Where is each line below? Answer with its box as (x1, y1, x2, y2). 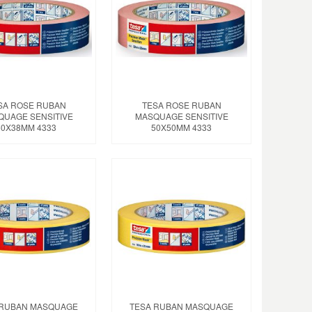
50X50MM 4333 (151, 121, 212, 134)
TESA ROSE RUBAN (141, 99, 221, 111)
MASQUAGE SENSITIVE (134, 110, 228, 123)
